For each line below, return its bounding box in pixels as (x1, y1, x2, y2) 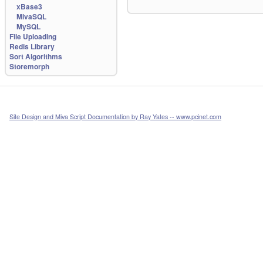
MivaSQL (16, 11, 46, 22)
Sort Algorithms (9, 51, 62, 62)
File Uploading (9, 31, 56, 42)
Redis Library (9, 41, 55, 52)
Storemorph (9, 61, 49, 72)
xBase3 (16, 1, 42, 12)
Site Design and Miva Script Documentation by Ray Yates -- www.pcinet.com (9, 112, 221, 121)
